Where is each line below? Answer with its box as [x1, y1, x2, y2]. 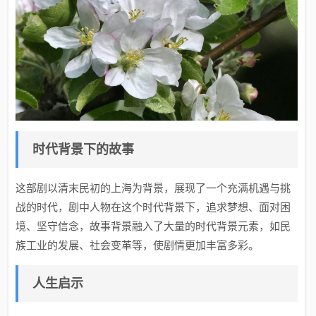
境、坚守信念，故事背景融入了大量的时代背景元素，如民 [16, 219, 291, 232]
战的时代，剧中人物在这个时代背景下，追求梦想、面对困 [16, 200, 291, 213]
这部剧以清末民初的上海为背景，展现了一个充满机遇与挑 [16, 181, 291, 194]
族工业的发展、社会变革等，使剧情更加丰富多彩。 [16, 238, 260, 251]
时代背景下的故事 [32, 142, 135, 157]
